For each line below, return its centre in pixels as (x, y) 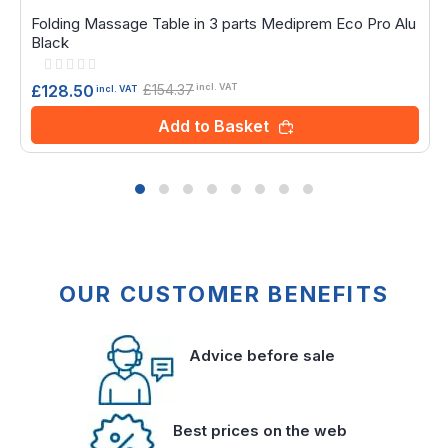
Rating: (57, 63)
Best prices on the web (259, 431)
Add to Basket (213, 125)
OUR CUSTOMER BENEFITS (224, 294)
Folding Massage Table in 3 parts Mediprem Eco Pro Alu (223, 23)
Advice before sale (262, 356)
